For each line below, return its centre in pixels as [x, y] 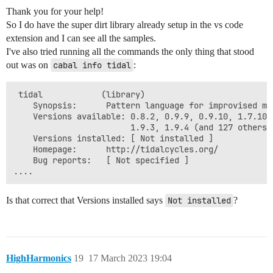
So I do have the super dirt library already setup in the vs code [125, 24]
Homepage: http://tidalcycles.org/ [116, 149]
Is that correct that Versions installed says [86, 200]
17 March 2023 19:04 [130, 258]
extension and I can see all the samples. [81, 38]
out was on [28, 65]
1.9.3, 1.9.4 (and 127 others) [143, 127]
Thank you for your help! [55, 11]
